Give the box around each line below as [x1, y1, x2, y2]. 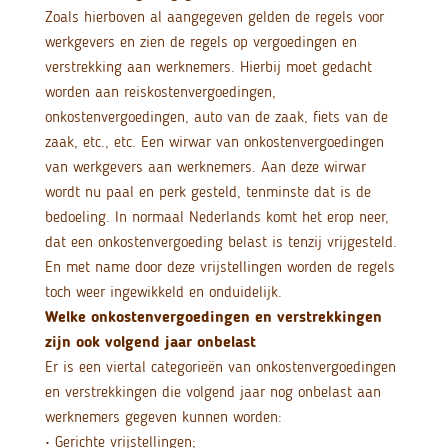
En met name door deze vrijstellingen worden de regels [44, 257, 395, 277]
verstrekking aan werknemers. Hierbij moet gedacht [44, 57, 372, 77]
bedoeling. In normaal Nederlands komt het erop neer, [44, 207, 389, 227]
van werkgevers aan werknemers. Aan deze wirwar [44, 157, 366, 177]
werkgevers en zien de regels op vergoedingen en [44, 32, 357, 52]
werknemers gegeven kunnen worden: [44, 407, 282, 427]
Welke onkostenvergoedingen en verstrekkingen [44, 307, 382, 327]
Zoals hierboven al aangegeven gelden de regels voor [44, 7, 384, 27]
